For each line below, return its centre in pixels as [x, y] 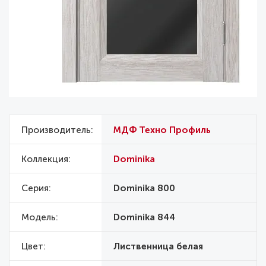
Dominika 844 [144, 218]
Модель [39, 218]
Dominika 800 [144, 189]
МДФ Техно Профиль [162, 130]
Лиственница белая [158, 247]
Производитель [56, 130]
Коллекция [45, 159]
